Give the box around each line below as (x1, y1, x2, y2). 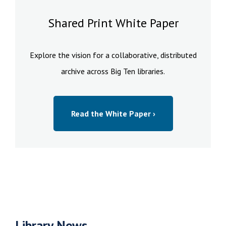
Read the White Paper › (71, 108, 155, 119)
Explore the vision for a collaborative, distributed (29, 50, 197, 61)
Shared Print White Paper (47, 15, 179, 31)
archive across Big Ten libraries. (61, 66, 165, 77)
